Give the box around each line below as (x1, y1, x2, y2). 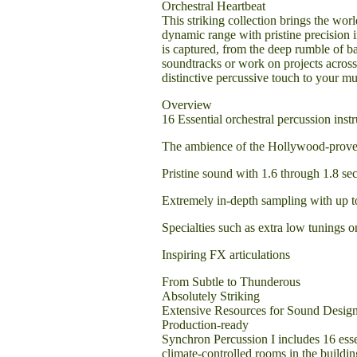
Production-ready (162, 318, 249, 331)
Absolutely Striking (162, 289, 260, 303)
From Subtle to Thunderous (162, 275, 300, 288)
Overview (162, 98, 212, 112)
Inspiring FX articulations (162, 248, 290, 261)
